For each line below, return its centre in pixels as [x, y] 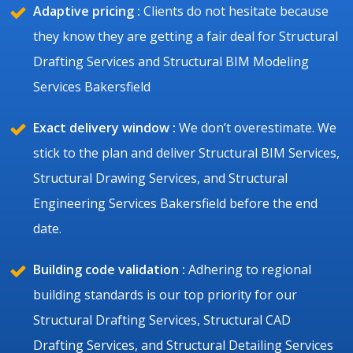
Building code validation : [109, 269]
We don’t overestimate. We [256, 127]
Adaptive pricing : [87, 11]
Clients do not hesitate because [234, 11]
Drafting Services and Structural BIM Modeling [171, 61]
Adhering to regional [248, 269]
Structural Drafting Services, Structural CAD [162, 320]
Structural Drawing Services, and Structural [160, 178]
